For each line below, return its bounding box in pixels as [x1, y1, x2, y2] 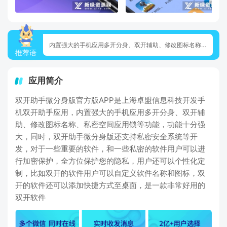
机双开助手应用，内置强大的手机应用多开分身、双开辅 [15, 107, 205, 117]
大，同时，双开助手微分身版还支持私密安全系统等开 [15, 132, 198, 141]
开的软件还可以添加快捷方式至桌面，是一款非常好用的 [15, 180, 205, 190]
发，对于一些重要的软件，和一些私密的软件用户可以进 [15, 144, 205, 154]
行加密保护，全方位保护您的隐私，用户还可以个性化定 [15, 156, 205, 166]
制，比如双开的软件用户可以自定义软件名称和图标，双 [15, 168, 205, 178]
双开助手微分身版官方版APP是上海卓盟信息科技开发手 [15, 95, 205, 105]
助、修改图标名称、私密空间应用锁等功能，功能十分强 [15, 120, 205, 129]
